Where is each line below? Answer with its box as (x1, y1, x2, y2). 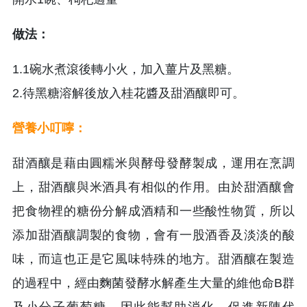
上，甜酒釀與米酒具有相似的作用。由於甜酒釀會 (12, 180, 295, 194)
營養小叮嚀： (12, 121, 86, 135)
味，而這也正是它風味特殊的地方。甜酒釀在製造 (12, 251, 295, 266)
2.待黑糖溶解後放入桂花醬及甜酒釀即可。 (12, 86, 245, 100)
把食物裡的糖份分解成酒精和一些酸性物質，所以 (12, 204, 295, 218)
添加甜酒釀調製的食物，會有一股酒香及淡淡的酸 (12, 228, 295, 242)
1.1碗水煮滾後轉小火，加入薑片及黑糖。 (12, 62, 239, 76)
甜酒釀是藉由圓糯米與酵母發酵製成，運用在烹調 (12, 156, 295, 170)
